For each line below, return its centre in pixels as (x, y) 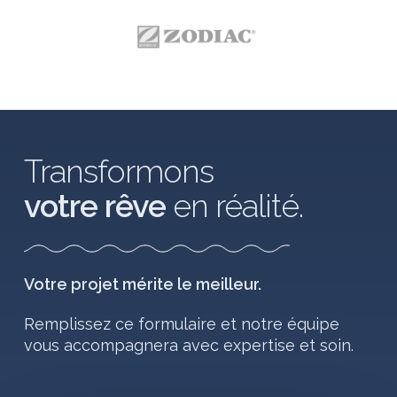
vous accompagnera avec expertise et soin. (188, 345)
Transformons (118, 171)
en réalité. (234, 205)
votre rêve (94, 205)
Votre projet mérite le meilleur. (142, 284)
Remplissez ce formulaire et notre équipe (181, 323)
